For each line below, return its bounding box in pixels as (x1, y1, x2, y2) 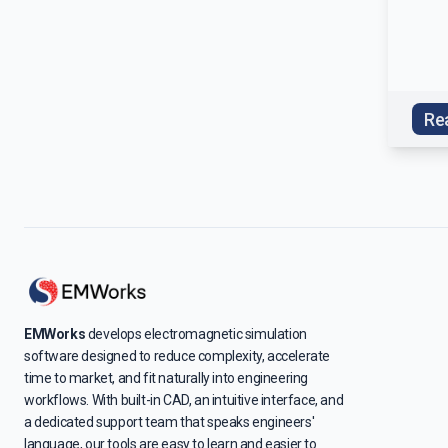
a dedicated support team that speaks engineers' (24, 414, 315, 431)
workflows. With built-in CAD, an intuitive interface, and (24, 392, 344, 409)
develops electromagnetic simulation (85, 326, 307, 343)
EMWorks (24, 326, 86, 343)
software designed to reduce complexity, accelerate (24, 348, 331, 365)
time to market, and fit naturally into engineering (24, 370, 309, 387)
